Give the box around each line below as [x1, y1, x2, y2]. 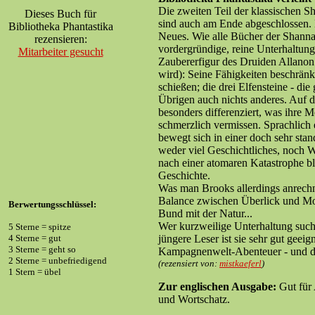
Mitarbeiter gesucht [18, 46, 103, 58]
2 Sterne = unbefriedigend [8, 255, 107, 266]
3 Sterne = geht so [8, 244, 76, 255]
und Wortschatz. [158, 293, 230, 305]
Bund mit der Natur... [158, 207, 252, 219]
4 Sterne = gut [8, 233, 61, 243]
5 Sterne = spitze [8, 221, 71, 232]
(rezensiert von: [158, 258, 219, 269]
